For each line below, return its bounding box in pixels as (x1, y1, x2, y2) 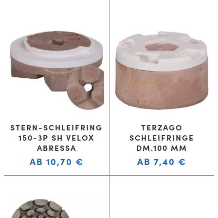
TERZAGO (141, 122, 183, 133)
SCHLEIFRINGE (129, 132, 194, 143)
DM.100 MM (136, 142, 187, 153)
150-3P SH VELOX (18, 132, 94, 143)
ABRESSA (36, 142, 76, 153)
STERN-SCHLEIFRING (10, 122, 103, 133)
